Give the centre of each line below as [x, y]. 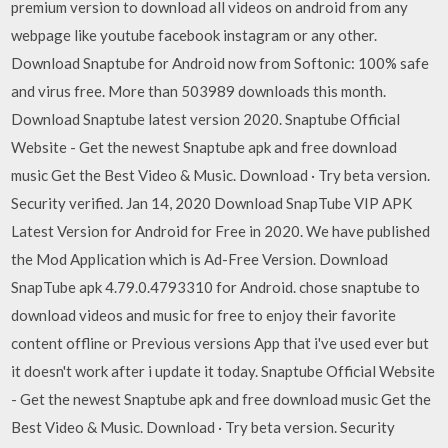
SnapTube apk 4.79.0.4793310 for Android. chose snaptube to [216, 287]
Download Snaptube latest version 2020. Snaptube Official [206, 119]
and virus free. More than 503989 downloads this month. [199, 91]
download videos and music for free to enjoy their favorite [204, 315]
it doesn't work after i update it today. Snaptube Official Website [223, 371]
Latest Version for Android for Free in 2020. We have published [221, 231]
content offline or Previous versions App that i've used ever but [220, 343]
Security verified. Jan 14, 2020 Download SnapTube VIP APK [212, 203]
